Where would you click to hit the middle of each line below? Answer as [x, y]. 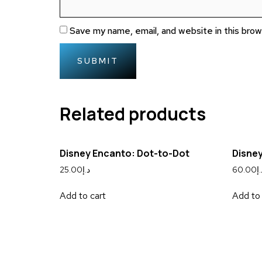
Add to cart [83, 196]
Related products [133, 114]
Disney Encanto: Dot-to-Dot [125, 154]
